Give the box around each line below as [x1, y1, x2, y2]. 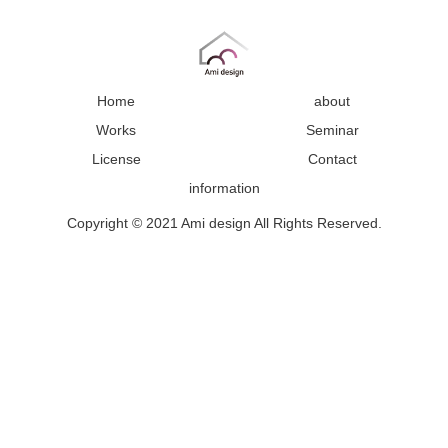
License [91, 151, 141, 168]
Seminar [305, 122, 359, 139]
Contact [307, 151, 357, 168]
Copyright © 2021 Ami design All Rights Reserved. [66, 215, 382, 232]
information [188, 180, 260, 197]
